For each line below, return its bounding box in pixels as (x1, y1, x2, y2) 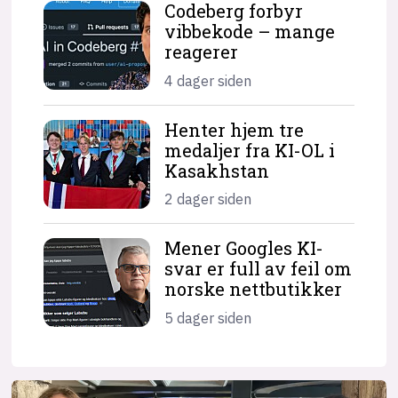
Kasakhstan (164, 158, 270, 182)
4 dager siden (164, 71, 252, 90)
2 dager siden (164, 190, 252, 209)
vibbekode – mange (164, 20, 336, 44)
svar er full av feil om (164, 257, 353, 281)
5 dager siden (164, 308, 252, 327)
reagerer (164, 40, 239, 64)
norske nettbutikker (164, 277, 343, 301)
